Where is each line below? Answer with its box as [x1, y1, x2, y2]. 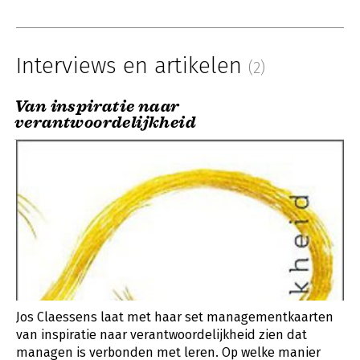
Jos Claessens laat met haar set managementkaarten [16, 309, 333, 325]
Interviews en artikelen [16, 52, 248, 79]
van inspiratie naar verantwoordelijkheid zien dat [16, 326, 307, 342]
